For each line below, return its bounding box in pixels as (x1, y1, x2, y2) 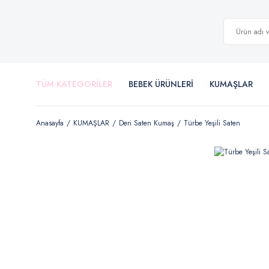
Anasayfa (36, 118, 64, 128)
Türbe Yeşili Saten (184, 118, 240, 128)
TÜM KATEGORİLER (36, 78, 112, 90)
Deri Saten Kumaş (119, 118, 174, 128)
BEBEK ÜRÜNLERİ (128, 78, 193, 90)
